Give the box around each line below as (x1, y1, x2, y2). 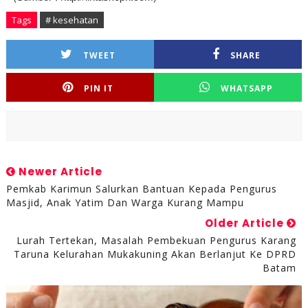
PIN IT (84, 82, 114, 94)
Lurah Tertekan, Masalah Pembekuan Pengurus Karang (16, 234, 297, 247)
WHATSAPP (221, 82, 273, 94)
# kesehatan (45, 14, 98, 26)
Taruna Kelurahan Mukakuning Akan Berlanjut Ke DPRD (14, 247, 297, 261)
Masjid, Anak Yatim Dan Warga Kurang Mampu (5, 196, 244, 209)
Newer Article (15, 164, 102, 179)
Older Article (205, 216, 287, 230)
